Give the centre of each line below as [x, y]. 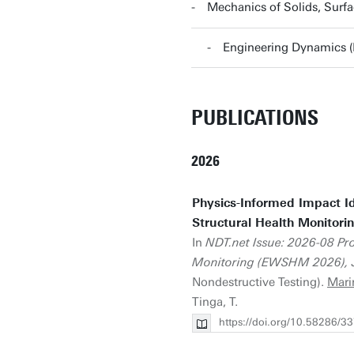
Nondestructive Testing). [260, 282]
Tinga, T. [215, 302]
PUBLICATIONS [255, 118]
